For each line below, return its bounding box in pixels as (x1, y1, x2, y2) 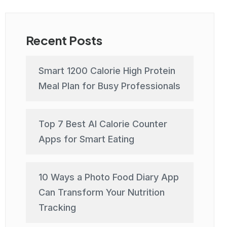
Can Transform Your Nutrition (38, 187, 165, 198)
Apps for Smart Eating (38, 134, 134, 144)
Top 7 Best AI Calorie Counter (38, 119, 167, 129)
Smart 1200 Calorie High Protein (38, 65, 175, 76)
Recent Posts (25, 32, 102, 48)
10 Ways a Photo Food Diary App (38, 172, 179, 182)
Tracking (38, 202, 76, 213)
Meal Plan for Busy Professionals (38, 81, 180, 91)
